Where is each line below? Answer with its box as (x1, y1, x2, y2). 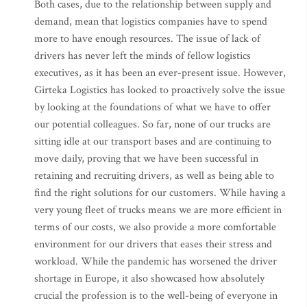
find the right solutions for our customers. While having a (34, 186, 286, 201)
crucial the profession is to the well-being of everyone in (34, 288, 278, 304)
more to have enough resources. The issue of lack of (34, 32, 260, 47)
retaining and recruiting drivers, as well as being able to (34, 169, 274, 184)
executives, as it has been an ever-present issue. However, (34, 66, 286, 81)
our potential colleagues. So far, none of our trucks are (34, 117, 271, 132)
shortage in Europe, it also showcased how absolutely (34, 271, 265, 286)
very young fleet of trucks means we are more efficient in (34, 203, 282, 218)
